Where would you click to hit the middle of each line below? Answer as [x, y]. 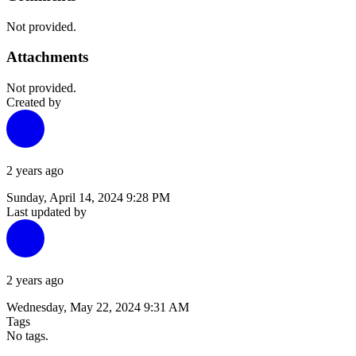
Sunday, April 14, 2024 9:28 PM [88, 198]
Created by [34, 103]
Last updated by [46, 212]
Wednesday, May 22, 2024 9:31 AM [98, 308]
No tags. [27, 336]
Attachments [47, 57]
